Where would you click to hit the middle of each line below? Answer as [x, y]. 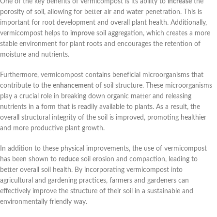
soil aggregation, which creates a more [152, 34]
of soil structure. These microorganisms [153, 86]
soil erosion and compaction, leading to [138, 160]
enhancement [73, 86]
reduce [69, 160]
